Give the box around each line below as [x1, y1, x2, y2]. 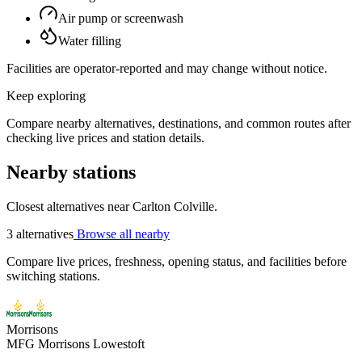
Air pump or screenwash [58, 11, 183, 26]
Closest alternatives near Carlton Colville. [6, 200, 217, 213]
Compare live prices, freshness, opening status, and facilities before [6, 255, 347, 268]
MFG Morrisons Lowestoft [6, 337, 145, 351]
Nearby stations [6, 162, 136, 183]
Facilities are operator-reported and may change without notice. [6, 61, 327, 76]
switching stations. [6, 269, 100, 283]
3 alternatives [6, 227, 74, 241]
